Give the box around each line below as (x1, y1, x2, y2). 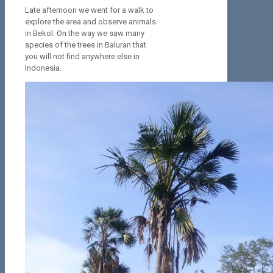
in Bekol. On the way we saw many (25, 29, 144, 38)
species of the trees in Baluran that (25, 40, 146, 50)
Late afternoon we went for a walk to (25, 5, 154, 15)
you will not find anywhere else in (25, 52, 140, 62)
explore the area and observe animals (25, 17, 156, 27)
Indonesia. (25, 63, 62, 73)
